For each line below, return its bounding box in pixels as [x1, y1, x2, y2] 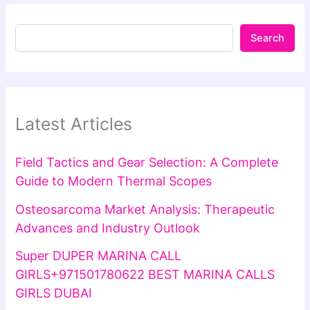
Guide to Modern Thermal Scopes [15, 174, 212, 189]
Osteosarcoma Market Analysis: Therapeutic [15, 201, 275, 217]
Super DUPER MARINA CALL [15, 248, 182, 264]
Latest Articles [15, 113, 133, 134]
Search [250, 31, 284, 44]
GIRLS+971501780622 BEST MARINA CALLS [15, 267, 275, 282]
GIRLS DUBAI [15, 286, 93, 301]
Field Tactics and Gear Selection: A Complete [15, 155, 279, 170]
